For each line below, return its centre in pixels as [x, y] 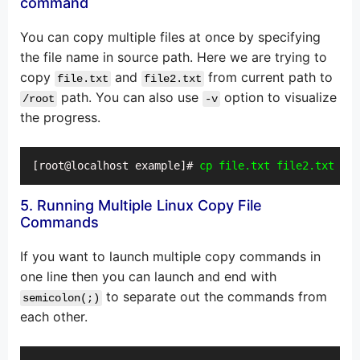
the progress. [60, 118]
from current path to [268, 78]
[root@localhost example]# [116, 166]
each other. [54, 317]
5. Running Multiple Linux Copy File [141, 206]
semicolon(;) [61, 299]
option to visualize [278, 98]
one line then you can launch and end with [148, 277]
